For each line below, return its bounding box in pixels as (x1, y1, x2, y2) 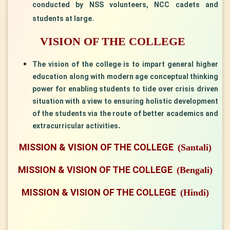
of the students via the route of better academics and (32, 109, 218, 118)
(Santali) (177, 142, 212, 152)
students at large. (32, 14, 94, 23)
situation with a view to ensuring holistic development (32, 97, 218, 105)
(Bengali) (176, 164, 213, 175)
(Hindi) (180, 187, 209, 198)
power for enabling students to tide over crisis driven (32, 84, 218, 93)
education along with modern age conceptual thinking (32, 72, 218, 81)
